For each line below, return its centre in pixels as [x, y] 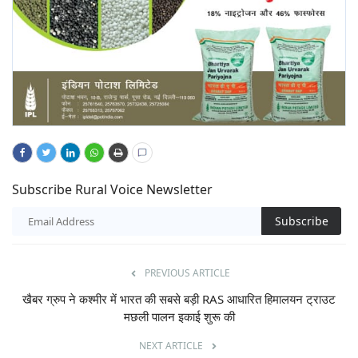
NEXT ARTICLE [171, 346]
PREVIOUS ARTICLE [187, 273]
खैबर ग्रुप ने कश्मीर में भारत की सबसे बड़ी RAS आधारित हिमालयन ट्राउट [179, 299]
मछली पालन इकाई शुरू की [179, 317]
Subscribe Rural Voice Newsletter [112, 190]
